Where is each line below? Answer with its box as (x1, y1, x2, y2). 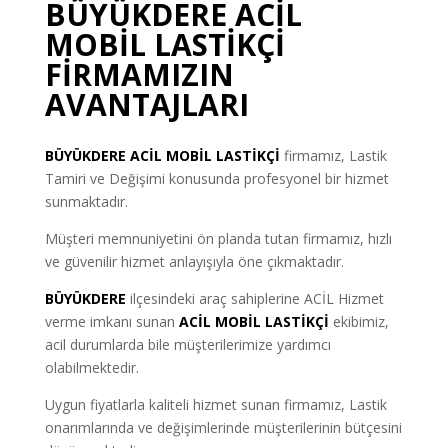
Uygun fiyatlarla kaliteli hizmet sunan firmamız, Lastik (44, 395, 387, 415)
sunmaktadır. (44, 192, 128, 212)
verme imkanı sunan (44, 312, 179, 332)
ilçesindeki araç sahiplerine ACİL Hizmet (125, 289, 384, 309)
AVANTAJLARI (44, 84, 249, 126)
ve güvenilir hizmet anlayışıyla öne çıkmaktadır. (44, 252, 344, 272)
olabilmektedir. (44, 358, 139, 378)
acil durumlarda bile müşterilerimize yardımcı (44, 335, 331, 355)
